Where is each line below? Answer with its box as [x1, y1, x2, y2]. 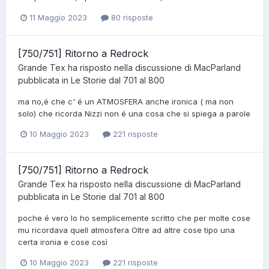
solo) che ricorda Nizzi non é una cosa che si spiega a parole [18, 108, 250, 118]
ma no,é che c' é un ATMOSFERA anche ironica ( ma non [18, 96, 234, 106]
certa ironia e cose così [18, 237, 107, 247]
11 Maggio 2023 [29, 12, 87, 22]
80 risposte [109, 12, 153, 22]
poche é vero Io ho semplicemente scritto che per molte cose [18, 213, 250, 223]
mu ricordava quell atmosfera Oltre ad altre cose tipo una [18, 225, 235, 235]
